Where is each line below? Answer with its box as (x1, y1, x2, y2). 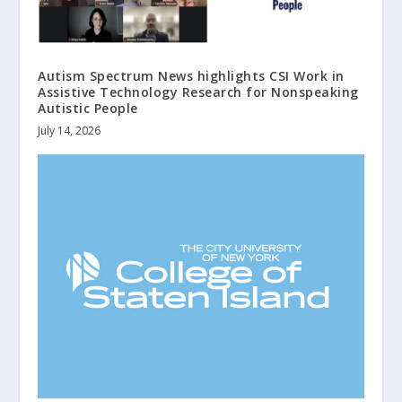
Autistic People (38, 99, 138, 117)
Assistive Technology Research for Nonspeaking (38, 83, 359, 100)
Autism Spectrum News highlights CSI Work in (38, 66, 345, 84)
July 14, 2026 (38, 122, 101, 138)
